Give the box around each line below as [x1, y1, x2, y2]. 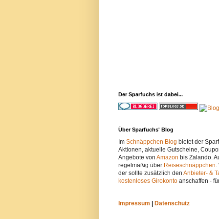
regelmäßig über [118, 162, 164, 169]
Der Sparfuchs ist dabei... [118, 91, 183, 98]
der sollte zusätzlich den [118, 170, 183, 177]
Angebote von [118, 154, 156, 161]
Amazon [156, 154, 178, 161]
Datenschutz [154, 200, 190, 207]
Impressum [118, 200, 150, 207]
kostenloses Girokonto [118, 177, 177, 185]
